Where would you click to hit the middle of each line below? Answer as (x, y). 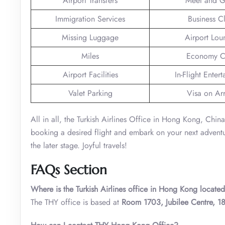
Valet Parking (90, 93)
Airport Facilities (90, 74)
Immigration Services (90, 19)
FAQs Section (69, 170)
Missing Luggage (90, 37)
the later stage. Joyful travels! (79, 145)
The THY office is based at (76, 202)
